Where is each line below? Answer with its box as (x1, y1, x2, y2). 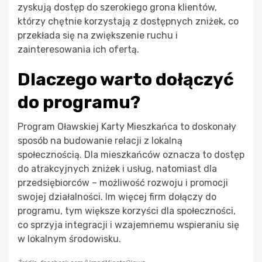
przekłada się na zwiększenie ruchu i (18, 30, 178, 42)
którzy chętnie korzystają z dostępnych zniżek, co (18, 16, 239, 27)
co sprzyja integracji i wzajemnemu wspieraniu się (18, 219, 239, 231)
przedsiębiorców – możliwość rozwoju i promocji (18, 177, 228, 189)
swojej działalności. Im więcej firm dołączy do (18, 191, 216, 203)
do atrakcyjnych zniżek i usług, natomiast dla (18, 163, 217, 175)
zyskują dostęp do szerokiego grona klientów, (18, 2, 217, 13)
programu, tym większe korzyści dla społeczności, (18, 205, 236, 217)
